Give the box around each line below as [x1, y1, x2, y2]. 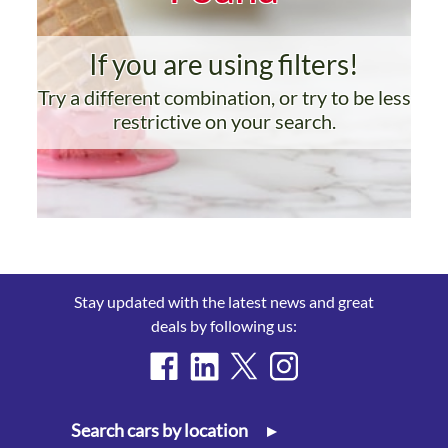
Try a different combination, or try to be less [37, 84, 411, 109]
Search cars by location [71, 420, 251, 441]
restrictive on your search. [112, 108, 336, 133]
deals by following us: [150, 316, 297, 335]
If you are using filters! [89, 46, 359, 81]
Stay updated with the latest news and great [73, 292, 374, 311]
